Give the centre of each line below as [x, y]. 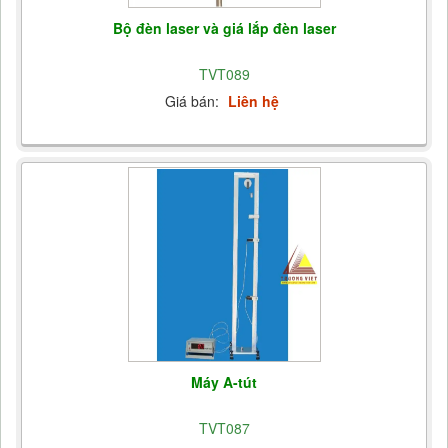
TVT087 [224, 427]
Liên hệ [253, 100]
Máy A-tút [224, 381]
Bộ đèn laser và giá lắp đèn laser [224, 27]
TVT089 [224, 73]
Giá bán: [193, 100]
